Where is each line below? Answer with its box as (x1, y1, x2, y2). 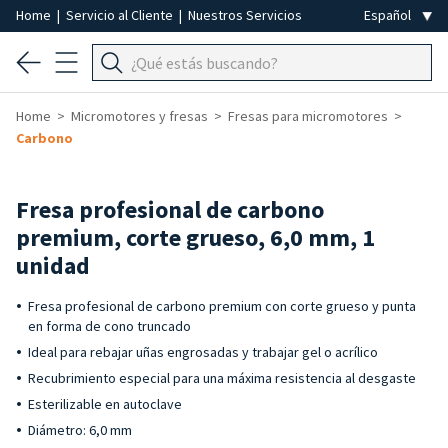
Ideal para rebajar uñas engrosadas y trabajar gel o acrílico (28, 343, 378, 361)
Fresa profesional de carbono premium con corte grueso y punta (28, 297, 416, 315)
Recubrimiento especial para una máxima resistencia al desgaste (28, 369, 416, 387)
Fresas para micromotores (228, 107, 388, 125)
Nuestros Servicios (188, 6, 302, 24)
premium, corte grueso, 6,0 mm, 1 (16, 222, 375, 253)
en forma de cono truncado (28, 317, 191, 335)
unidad (16, 250, 90, 281)
